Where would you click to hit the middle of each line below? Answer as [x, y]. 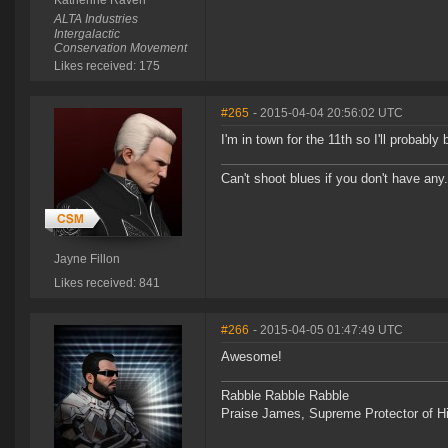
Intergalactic [86, 34]
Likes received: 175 [106, 66]
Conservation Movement [120, 48]
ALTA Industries [95, 19]
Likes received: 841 [106, 283]
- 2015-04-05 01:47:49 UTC [328, 330]
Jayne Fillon [86, 259]
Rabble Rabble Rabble [285, 396]
